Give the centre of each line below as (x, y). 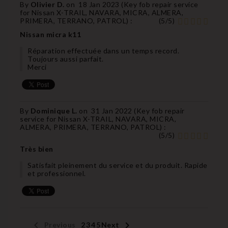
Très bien (37, 149)
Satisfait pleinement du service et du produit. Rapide (118, 165)
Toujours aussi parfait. (66, 59)
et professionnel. (57, 173)
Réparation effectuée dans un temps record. (103, 50)
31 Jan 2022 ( (114, 110)
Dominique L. (54, 110)
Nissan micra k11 (50, 34)
